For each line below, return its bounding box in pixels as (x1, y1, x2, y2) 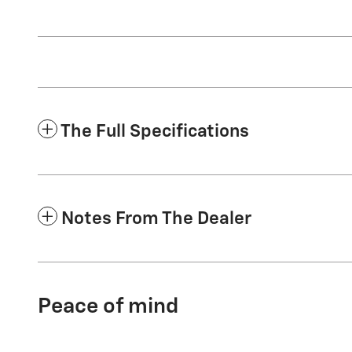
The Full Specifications (60, 123, 249, 141)
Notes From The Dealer (61, 210, 251, 229)
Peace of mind (38, 296, 178, 318)
